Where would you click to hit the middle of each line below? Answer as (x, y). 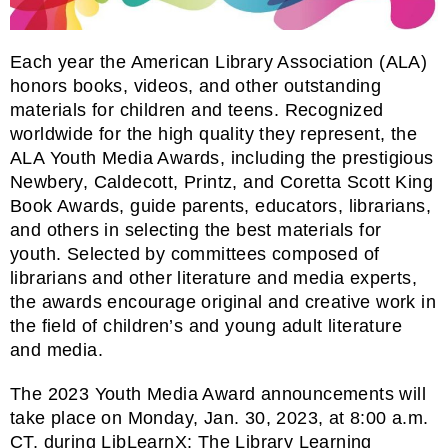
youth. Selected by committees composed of (195, 253)
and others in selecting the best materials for (196, 229)
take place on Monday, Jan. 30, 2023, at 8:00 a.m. (219, 417)
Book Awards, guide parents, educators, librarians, (220, 205)
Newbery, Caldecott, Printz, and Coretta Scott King (221, 181)
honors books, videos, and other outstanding (196, 85)
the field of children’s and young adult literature (206, 325)
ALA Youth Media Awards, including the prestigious (222, 157)
